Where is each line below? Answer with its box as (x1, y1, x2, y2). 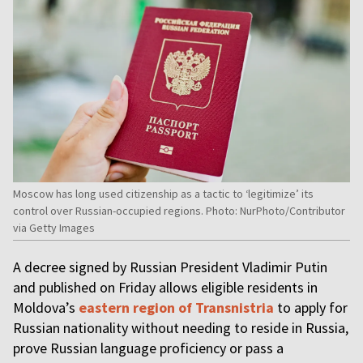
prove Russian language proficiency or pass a (13, 339, 284, 357)
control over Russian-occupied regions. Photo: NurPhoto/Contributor (13, 203, 345, 218)
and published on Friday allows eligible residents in (13, 278, 318, 297)
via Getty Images (13, 220, 95, 235)
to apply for (274, 298, 348, 317)
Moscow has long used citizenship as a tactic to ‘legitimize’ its (13, 186, 314, 201)
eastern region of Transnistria (79, 298, 274, 317)
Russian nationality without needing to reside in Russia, (13, 318, 348, 337)
